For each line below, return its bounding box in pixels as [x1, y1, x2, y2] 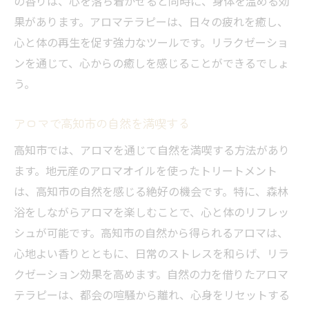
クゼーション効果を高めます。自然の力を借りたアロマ [14, 266, 288, 283]
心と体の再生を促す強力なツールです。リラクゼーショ [14, 34, 288, 51]
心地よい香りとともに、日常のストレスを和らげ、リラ [14, 245, 289, 262]
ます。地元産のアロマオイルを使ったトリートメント [14, 162, 277, 179]
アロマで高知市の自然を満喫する [14, 114, 190, 132]
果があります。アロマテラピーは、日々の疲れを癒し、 [14, 13, 288, 30]
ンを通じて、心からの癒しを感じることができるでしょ [14, 54, 289, 72]
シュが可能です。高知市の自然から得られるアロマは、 [14, 224, 288, 241]
